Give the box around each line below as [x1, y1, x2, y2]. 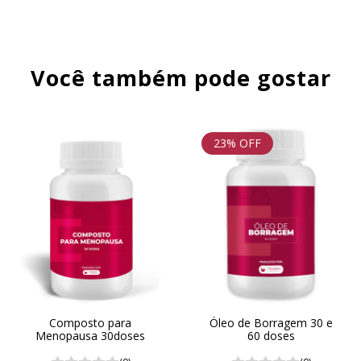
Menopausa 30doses [35, 327, 145, 343]
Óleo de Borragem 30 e [209, 314, 333, 330]
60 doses [247, 327, 295, 343]
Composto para [49, 314, 131, 330]
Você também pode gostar [30, 63, 331, 93]
